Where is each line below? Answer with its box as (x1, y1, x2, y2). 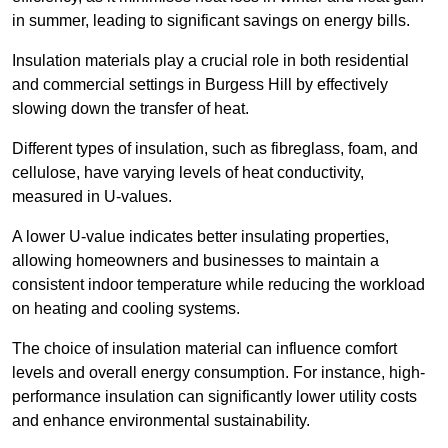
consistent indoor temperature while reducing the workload (12, 276, 425, 294)
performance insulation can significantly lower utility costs (12, 388, 417, 406)
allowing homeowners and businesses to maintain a (12, 252, 379, 270)
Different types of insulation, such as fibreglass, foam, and (12, 140, 418, 158)
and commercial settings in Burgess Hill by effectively (12, 76, 388, 94)
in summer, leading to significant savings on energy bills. (12, 12, 410, 30)
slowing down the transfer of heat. (12, 100, 249, 118)
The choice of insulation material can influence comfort (12, 340, 397, 358)
